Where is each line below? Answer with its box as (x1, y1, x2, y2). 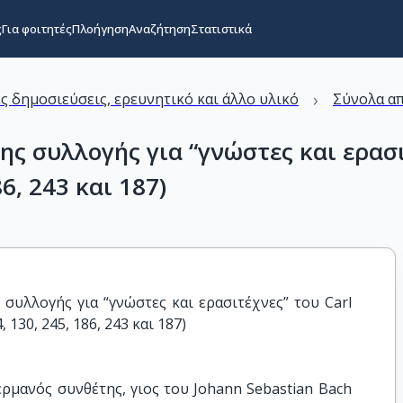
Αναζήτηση (128, 21, 191, 37)
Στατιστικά (190, 21, 252, 37)
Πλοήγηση (71, 21, 129, 37)
